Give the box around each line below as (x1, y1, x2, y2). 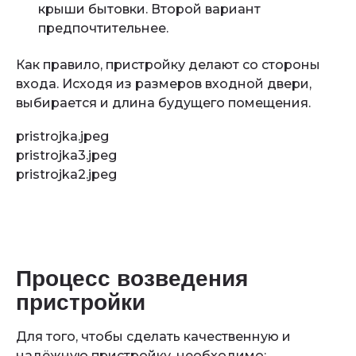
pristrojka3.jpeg (16, 148, 117, 163)
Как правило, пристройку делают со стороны (16, 57, 320, 72)
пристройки (16, 290, 145, 315)
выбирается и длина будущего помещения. (16, 95, 311, 110)
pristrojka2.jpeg (16, 167, 117, 182)
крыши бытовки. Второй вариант (38, 2, 261, 17)
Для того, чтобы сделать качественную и (16, 329, 291, 344)
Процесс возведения (16, 266, 248, 291)
